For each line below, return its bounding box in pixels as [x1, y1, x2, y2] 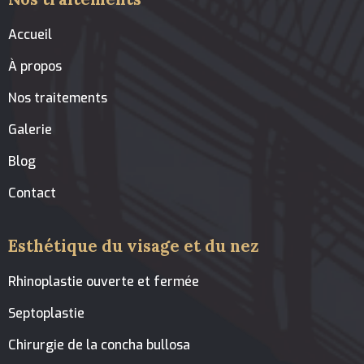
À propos [8, 58, 63, 76]
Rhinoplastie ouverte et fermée [8, 272, 200, 290]
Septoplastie [8, 304, 85, 322]
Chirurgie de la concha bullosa [8, 336, 191, 353]
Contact [8, 184, 57, 202]
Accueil [8, 26, 53, 44]
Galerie [8, 121, 53, 139]
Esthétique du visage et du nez [8, 235, 260, 257]
